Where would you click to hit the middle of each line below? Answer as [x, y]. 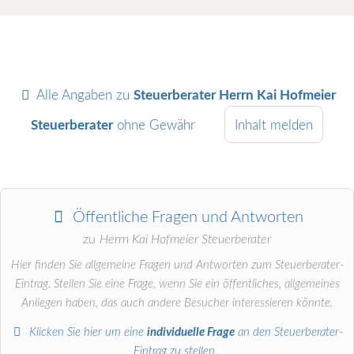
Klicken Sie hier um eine [87, 332]
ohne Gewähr [156, 125]
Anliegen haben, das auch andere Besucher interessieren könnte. [177, 303]
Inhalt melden [274, 125]
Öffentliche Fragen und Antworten [186, 218]
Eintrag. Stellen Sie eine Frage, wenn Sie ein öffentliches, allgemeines [177, 284]
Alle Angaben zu [83, 95]
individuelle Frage [191, 332]
